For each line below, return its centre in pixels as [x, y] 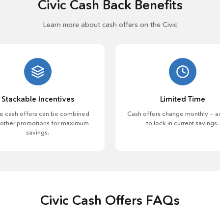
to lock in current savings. [182, 123]
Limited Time [182, 99]
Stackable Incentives [38, 99]
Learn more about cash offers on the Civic [110, 25]
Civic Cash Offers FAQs [110, 200]
